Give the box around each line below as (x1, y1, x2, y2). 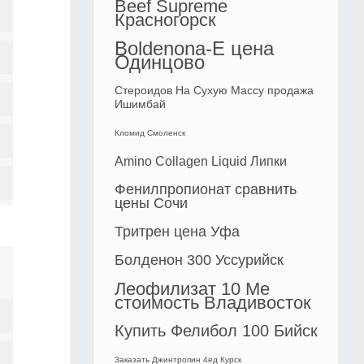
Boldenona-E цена (115, 37, 274, 60)
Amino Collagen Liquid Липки (115, 154, 287, 169)
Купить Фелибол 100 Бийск (115, 322, 318, 340)
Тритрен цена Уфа (115, 223, 240, 240)
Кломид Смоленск (115, 128, 185, 138)
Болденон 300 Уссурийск (115, 252, 284, 269)
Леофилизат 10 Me (115, 279, 270, 300)
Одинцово (115, 51, 205, 74)
